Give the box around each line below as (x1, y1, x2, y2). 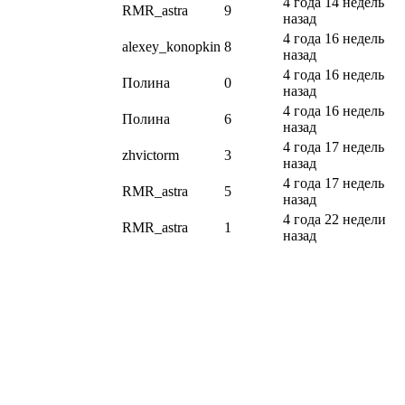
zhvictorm (122, 147, 179, 164)
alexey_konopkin (122, 39, 221, 55)
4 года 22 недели (283, 212, 386, 228)
